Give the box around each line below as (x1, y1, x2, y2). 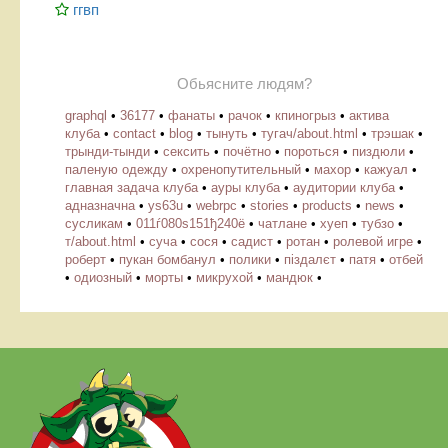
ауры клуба (211, 179, 280, 195)
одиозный (74, 269, 132, 285)
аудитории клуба (293, 179, 395, 195)
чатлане (258, 215, 307, 231)
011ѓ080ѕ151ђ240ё (136, 215, 245, 231)
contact (113, 125, 156, 141)
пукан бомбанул (119, 251, 216, 267)
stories (250, 197, 289, 213)
